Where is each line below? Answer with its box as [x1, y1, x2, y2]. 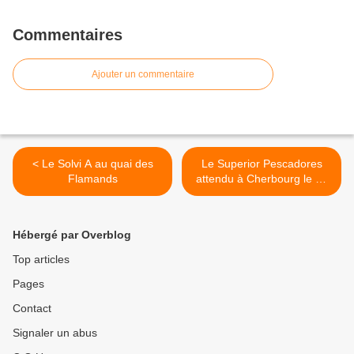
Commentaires [13, 26, 122, 44]
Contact [13, 302, 51, 315]
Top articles [13, 253, 70, 266]
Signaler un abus [13, 326, 97, 340]
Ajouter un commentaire [92, 69, 194, 81]
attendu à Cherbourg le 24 [195, 172, 328, 186]
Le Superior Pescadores [201, 157, 322, 171]
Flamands [67, 172, 118, 186]
